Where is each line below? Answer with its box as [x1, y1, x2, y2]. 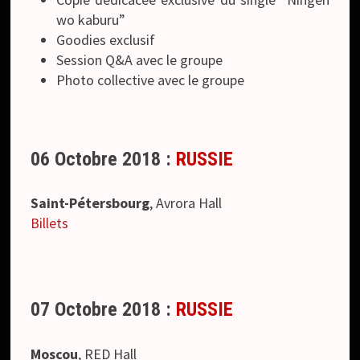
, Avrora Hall [149, 194, 223, 213]
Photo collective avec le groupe [56, 70, 245, 89]
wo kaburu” [56, 10, 126, 29]
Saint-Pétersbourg [31, 194, 150, 213]
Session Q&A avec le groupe [56, 50, 223, 69]
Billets [31, 214, 69, 233]
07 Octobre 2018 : [31, 298, 177, 321]
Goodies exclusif [56, 30, 156, 49]
